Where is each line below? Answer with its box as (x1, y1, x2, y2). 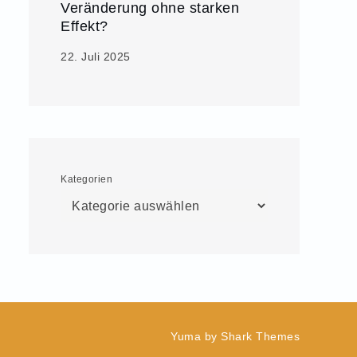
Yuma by (171, 329, 221, 343)
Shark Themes (221, 329, 300, 343)
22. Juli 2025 (61, 49, 131, 64)
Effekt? (61, 17, 108, 35)
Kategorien (61, 173, 112, 185)
